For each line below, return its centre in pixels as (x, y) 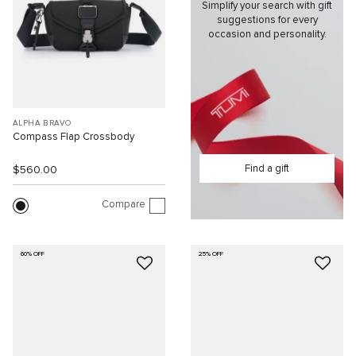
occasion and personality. (267, 35)
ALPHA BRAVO (42, 123)
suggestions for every (267, 21)
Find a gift (267, 168)
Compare (124, 205)
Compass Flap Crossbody (74, 137)
